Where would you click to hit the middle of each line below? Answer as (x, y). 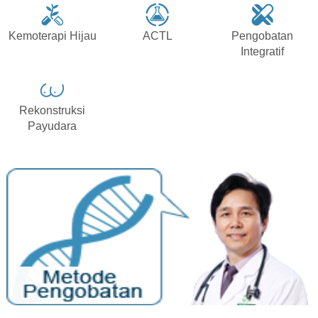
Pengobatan (263, 36)
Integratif (263, 52)
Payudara (53, 126)
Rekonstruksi (53, 111)
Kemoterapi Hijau (52, 36)
